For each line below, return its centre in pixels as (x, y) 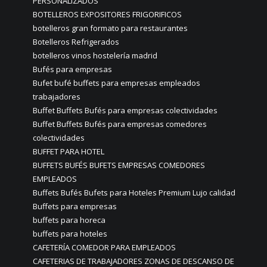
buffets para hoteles (70, 234)
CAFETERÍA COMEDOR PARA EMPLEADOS (104, 247)
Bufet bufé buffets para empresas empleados (117, 83)
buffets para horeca (69, 220)
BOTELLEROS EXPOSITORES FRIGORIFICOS (107, 14)
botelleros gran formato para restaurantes (110, 28)
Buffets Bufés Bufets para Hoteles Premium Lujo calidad (134, 193)
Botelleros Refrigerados (76, 42)
